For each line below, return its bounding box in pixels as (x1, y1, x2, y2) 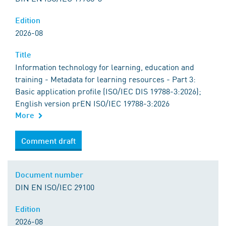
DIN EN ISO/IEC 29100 (15, 181, 94, 192)
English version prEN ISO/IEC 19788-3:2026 (15, 97, 169, 108)
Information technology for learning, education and (15, 61, 194, 72)
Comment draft (21, 136, 76, 145)
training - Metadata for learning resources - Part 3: (15, 73, 196, 84)
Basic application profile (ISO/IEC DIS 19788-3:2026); (15, 85, 201, 96)
